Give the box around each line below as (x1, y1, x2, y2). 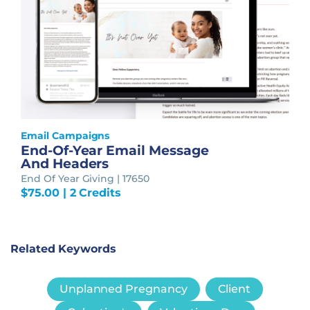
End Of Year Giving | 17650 (21, 172, 149, 185)
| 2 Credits (59, 185, 121, 199)
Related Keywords (10, 241, 116, 255)
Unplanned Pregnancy (59, 282, 188, 295)
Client (217, 282, 251, 295)
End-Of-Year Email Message (21, 142, 209, 158)
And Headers (21, 155, 109, 172)
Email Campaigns (21, 129, 110, 142)
